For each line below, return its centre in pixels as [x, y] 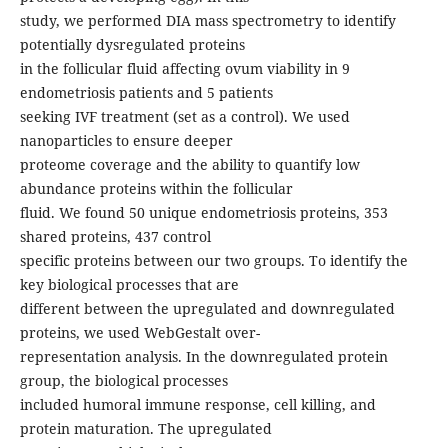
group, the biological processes [123, 381]
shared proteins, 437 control [115, 237]
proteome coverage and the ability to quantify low [189, 165]
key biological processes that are [129, 285]
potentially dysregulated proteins [132, 45]
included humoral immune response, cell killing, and [197, 405]
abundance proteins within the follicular [156, 189]
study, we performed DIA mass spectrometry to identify [207, 21]
